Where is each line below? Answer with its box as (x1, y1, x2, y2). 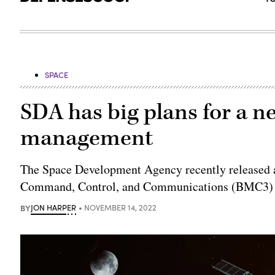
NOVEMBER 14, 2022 (84, 201, 157, 213)
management (20, 123, 153, 153)
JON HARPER (31, 201, 77, 213)
